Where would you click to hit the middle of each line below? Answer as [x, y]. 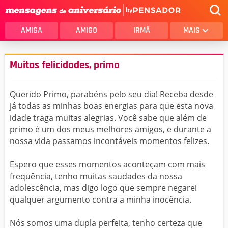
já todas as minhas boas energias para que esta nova [111, 106]
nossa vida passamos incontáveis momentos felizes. [109, 141]
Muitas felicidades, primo [65, 65]
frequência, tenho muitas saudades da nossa [96, 176]
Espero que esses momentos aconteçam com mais [107, 164]
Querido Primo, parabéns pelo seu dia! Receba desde [111, 94]
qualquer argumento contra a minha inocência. [101, 199]
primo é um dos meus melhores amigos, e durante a [110, 129]
